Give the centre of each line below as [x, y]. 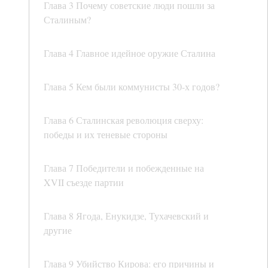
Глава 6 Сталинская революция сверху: [124, 120]
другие [58, 230]
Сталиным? [67, 20]
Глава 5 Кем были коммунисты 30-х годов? [132, 87]
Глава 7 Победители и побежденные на [124, 168]
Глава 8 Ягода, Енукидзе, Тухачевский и [126, 216]
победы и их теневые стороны [106, 135]
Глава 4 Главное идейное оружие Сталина [130, 53]
